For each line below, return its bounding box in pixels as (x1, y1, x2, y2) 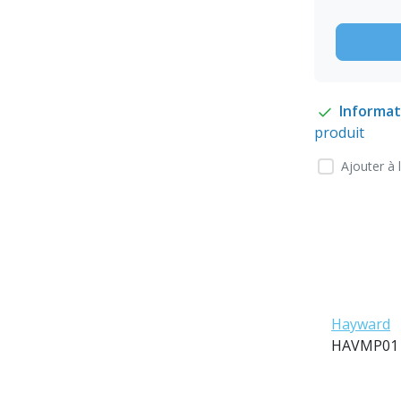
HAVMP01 (331, 335, 398, 355)
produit (314, 123, 364, 143)
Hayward (331, 313, 390, 334)
